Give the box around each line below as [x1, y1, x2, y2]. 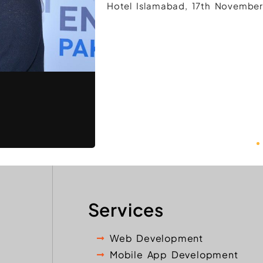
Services [87, 198, 164, 221]
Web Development [110, 231, 204, 244]
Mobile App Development [110, 248, 238, 261]
